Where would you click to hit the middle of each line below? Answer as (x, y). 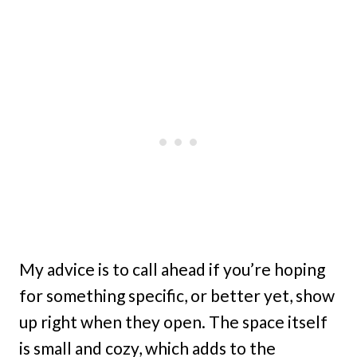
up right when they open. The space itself (173, 321)
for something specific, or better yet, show (177, 295)
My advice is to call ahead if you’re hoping (172, 269)
